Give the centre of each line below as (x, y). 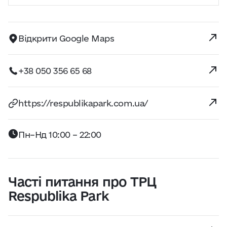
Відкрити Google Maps (66, 38)
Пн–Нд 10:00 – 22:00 (60, 135)
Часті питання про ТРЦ (82, 182)
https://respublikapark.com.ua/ (83, 103)
